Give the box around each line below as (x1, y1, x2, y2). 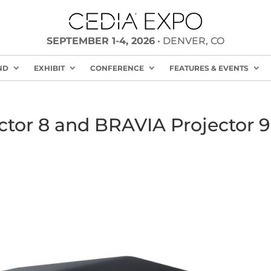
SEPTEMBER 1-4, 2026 (46, 35, 155, 47)
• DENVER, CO (154, 35, 224, 47)
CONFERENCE (90, 64, 144, 73)
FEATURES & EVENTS (169, 64, 249, 73)
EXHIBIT (33, 64, 65, 73)
